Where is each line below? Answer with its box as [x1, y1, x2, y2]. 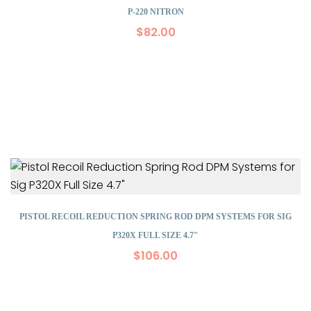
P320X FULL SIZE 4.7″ [112, 230, 199, 240]
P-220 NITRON [127, 7, 184, 17]
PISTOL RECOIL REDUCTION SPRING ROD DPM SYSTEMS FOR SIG [19, 212, 292, 221]
